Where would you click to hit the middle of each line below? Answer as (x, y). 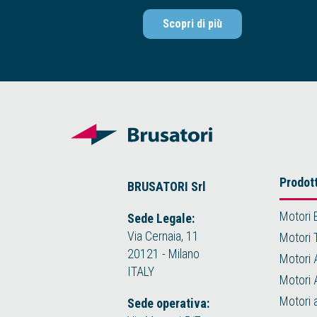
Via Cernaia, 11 (163, 236)
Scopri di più (192, 23)
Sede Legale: (161, 218)
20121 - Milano (163, 253)
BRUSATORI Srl (167, 186)
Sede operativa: (168, 303)
